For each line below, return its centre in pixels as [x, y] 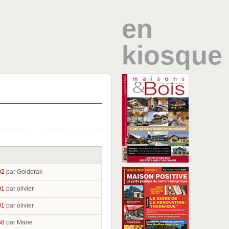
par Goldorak [24, 172]
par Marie [19, 222]
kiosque [172, 55]
